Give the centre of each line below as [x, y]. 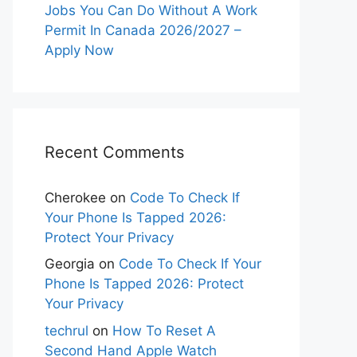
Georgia [70, 264]
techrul [67, 330]
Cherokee [75, 197]
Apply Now [79, 50]
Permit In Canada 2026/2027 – [143, 30]
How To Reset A [164, 330]
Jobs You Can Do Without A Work [151, 10]
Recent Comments [114, 152]
